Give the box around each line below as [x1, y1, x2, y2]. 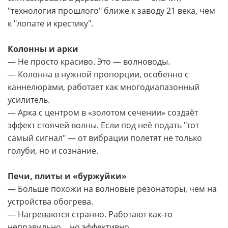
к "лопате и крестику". [8, 17, 93, 29]
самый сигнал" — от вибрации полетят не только [8, 132, 202, 144]
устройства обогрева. [8, 195, 93, 207]
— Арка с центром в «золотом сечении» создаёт [8, 106, 198, 118]
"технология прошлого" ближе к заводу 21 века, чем [8, 5, 215, 16]
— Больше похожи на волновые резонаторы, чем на [8, 183, 217, 194]
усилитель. [8, 94, 50, 105]
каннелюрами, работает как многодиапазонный [8, 81, 199, 93]
